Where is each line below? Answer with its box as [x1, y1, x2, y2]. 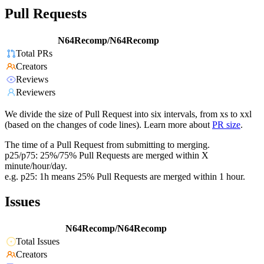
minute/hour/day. [5, 161, 67, 171]
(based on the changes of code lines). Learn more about [5, 120, 210, 130]
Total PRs [16, 48, 52, 59]
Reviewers [16, 87, 55, 98]
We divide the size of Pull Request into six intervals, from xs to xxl [5, 109, 252, 120]
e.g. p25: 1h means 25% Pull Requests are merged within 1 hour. [5, 171, 245, 182]
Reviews [16, 74, 48, 85]
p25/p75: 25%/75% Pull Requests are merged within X [5, 150, 209, 161]
